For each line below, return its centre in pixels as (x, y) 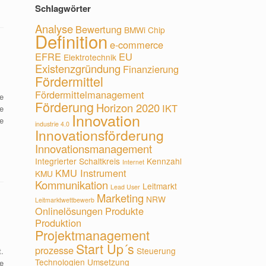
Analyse (54, 28)
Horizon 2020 (128, 107)
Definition (72, 41)
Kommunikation (72, 185)
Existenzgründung (78, 68)
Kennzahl (164, 161)
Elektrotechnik (90, 57)
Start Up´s (105, 248)
